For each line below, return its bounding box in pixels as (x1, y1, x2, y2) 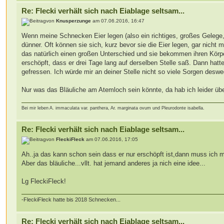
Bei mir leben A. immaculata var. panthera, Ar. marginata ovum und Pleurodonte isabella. (21, 105, 205, 111)
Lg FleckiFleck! (21, 177, 66, 185)
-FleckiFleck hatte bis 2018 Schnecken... (21, 196, 121, 202)
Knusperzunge (56, 17, 91, 23)
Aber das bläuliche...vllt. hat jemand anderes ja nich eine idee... (21, 159, 206, 167)
